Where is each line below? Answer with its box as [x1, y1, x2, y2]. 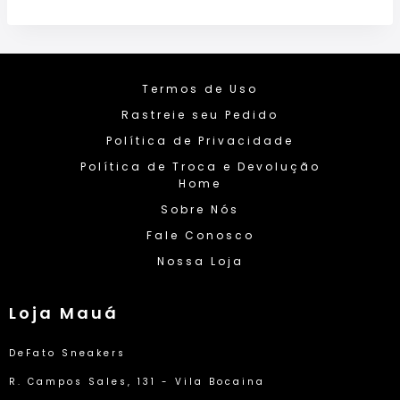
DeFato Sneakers [9, 346, 126, 361]
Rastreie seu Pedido [121, 107, 279, 123]
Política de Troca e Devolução [79, 159, 321, 175]
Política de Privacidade [106, 133, 294, 149]
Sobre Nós [161, 202, 239, 218]
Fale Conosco [146, 228, 254, 244]
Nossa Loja [156, 254, 244, 270]
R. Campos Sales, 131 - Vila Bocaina [9, 375, 265, 389]
